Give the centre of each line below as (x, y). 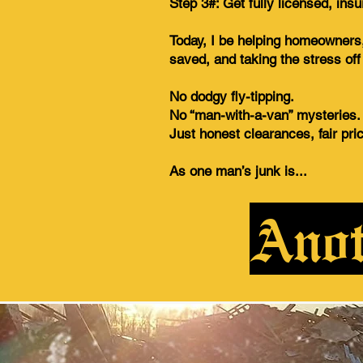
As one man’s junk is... (238, 171)
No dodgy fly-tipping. (232, 96)
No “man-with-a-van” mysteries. (265, 115)
